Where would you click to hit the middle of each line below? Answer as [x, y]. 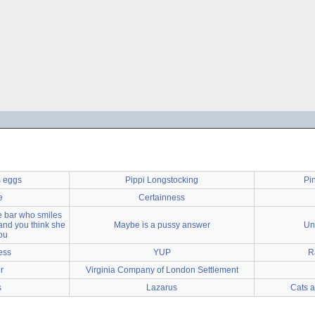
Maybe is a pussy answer [162, 225]
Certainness [162, 198]
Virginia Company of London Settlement [162, 270]
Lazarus [162, 288]
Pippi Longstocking [162, 180]
